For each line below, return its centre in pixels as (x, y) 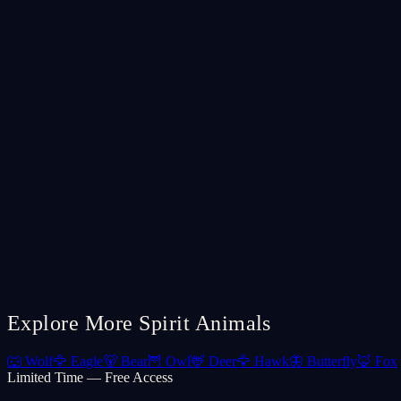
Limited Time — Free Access (90, 378)
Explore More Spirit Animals (139, 324)
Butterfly (332, 362)
